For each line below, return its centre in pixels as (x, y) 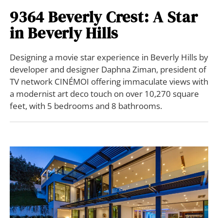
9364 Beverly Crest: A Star (104, 17)
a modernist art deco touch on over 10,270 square (104, 94)
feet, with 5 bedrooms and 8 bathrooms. (86, 106)
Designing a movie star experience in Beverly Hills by (109, 57)
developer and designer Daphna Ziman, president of (108, 70)
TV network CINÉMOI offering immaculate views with (109, 82)
